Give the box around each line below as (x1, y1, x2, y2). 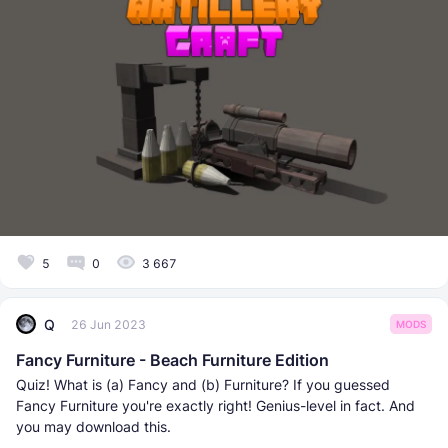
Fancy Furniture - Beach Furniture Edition (16, 350, 329, 371)
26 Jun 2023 (71, 316, 146, 332)
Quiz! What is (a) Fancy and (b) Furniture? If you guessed (16, 376, 390, 394)
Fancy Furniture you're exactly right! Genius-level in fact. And (16, 397, 415, 415)
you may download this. (16, 418, 171, 436)
